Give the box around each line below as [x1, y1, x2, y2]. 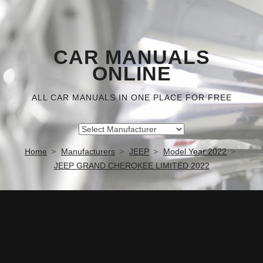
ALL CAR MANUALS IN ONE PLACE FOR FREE [31, 93, 232, 102]
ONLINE [92, 63, 171, 85]
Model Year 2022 [163, 147, 227, 156]
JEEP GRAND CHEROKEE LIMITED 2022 [53, 161, 210, 170]
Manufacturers [61, 147, 115, 156]
